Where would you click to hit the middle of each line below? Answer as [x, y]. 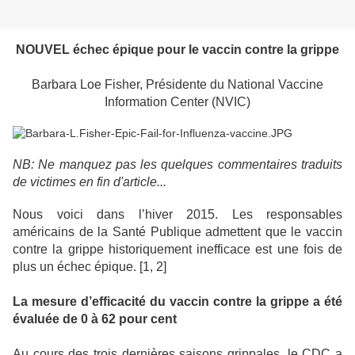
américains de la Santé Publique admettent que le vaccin [177, 232]
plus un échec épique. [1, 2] [90, 267]
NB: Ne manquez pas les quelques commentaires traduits [177, 165]
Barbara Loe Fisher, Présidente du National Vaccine [177, 85]
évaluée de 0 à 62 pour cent [95, 319]
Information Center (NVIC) [177, 102]
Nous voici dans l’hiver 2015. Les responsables [177, 215]
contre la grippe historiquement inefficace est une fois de [177, 250]
